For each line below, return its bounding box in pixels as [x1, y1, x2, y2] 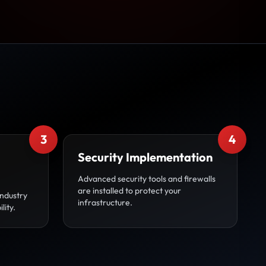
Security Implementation [78, 150, 213, 164]
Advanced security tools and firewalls [78, 173, 216, 184]
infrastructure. [78, 197, 132, 208]
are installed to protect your [78, 185, 181, 196]
